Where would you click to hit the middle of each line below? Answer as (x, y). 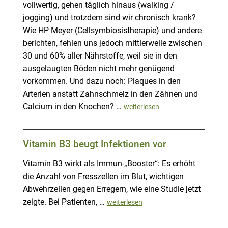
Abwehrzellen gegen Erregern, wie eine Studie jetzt (112, 190)
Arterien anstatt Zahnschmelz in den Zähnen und (110, 94)
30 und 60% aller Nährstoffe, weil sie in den (100, 56)
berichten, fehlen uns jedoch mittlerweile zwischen (112, 44)
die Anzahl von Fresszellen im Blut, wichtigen (103, 177)
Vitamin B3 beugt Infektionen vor (94, 144)
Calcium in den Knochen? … (73, 107)
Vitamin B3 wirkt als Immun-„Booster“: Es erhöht (109, 164)
